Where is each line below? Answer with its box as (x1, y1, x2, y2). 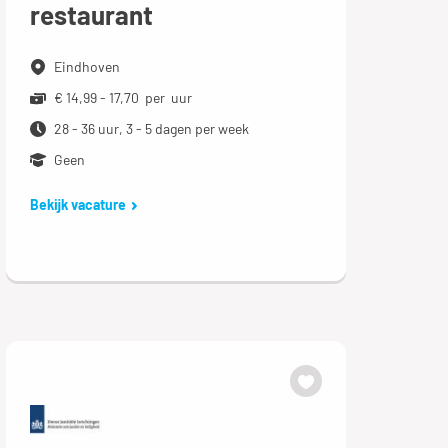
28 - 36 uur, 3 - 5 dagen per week (53, 120, 249, 137)
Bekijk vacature (29, 196, 126, 213)
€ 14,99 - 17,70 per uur (53, 89, 192, 106)
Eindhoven (53, 58, 120, 75)
